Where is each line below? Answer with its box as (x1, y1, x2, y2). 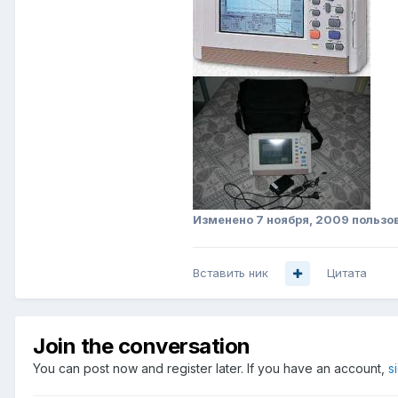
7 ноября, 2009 (256, 212, 349, 227)
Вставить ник (193, 266, 268, 281)
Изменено (193, 212, 256, 227)
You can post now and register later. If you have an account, (33, 361, 388, 377)
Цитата (327, 266, 367, 281)
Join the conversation (33, 333, 251, 360)
